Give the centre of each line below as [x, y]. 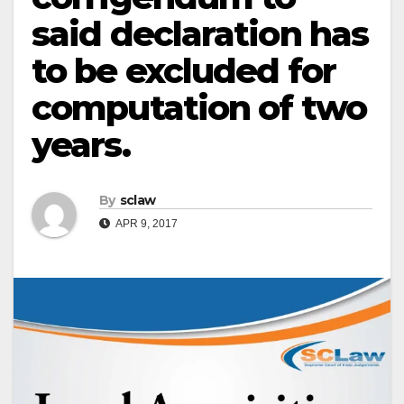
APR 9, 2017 [146, 224]
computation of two [199, 108]
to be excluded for [184, 71]
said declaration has [200, 34]
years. [81, 145]
